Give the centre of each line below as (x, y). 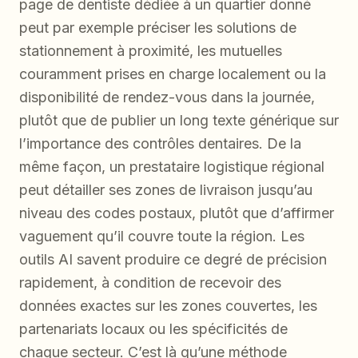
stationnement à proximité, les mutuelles (151, 50)
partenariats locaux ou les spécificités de (153, 328)
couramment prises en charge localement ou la (173, 74)
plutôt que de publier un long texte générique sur (179, 120)
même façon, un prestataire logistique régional (172, 166)
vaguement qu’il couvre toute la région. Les (162, 236)
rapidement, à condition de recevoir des (150, 282)
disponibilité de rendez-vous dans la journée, (167, 97)
